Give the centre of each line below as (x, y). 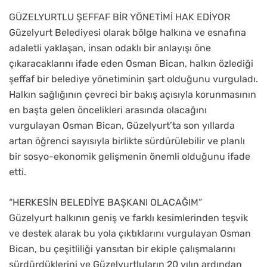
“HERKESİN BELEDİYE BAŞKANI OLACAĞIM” (105, 203)
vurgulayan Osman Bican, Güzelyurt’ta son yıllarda (122, 126)
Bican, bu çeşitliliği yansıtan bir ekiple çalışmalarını (122, 249)
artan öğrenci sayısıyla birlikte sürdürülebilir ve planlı (127, 141)
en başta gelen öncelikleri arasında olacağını (108, 110)
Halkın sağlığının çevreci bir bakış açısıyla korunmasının (133, 95)
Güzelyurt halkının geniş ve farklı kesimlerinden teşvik (128, 218)
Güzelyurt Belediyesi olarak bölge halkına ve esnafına (128, 33)
